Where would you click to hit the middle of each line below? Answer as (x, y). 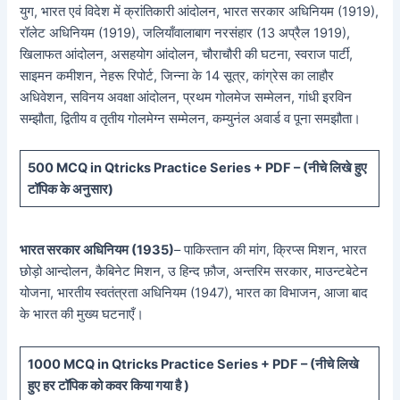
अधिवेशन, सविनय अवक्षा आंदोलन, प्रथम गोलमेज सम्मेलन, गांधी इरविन (186, 97)
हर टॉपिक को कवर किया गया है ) (116, 385)
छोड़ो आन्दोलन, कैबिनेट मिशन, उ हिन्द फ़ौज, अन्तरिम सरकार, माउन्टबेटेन (194, 272)
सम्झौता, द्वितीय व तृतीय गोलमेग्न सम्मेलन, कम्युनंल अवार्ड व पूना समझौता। (191, 118)
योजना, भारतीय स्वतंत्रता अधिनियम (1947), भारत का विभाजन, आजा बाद (194, 293)
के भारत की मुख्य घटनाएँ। (82, 315)
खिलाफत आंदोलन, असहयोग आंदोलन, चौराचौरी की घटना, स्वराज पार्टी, (187, 54)
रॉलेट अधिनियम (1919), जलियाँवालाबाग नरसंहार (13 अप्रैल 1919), (185, 33)
